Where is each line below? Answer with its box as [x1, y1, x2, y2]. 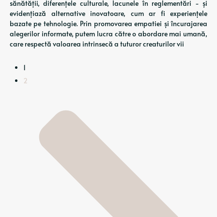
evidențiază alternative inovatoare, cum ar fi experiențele [10, 9, 207, 18]
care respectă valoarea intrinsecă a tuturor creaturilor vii [10, 39, 184, 48]
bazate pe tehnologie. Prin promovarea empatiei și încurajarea [10, 19, 207, 28]
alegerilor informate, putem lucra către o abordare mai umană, [10, 29, 207, 38]
